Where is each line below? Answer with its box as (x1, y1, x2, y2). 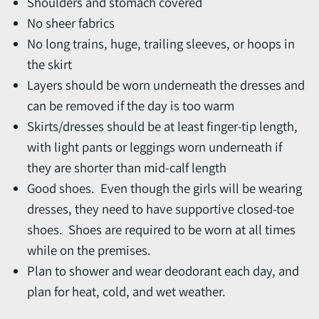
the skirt (27, 55, 72, 73)
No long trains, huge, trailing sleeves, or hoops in (27, 34, 295, 52)
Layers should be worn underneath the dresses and (27, 75, 305, 93)
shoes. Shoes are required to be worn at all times (27, 220, 296, 238)
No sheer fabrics (27, 14, 115, 31)
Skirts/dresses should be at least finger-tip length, (27, 117, 298, 135)
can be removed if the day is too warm (27, 96, 234, 114)
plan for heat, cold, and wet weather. (27, 282, 226, 300)
